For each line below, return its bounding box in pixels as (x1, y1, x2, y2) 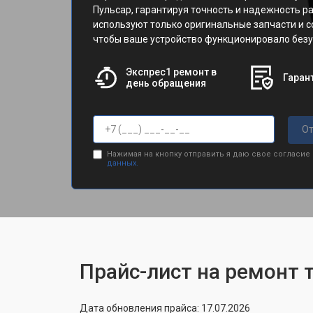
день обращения (125, 78, 206, 89)
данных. (106, 158, 138, 168)
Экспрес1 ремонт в (125, 66, 217, 78)
